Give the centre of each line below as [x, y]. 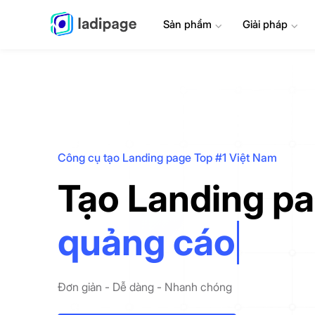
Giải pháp [265, 24]
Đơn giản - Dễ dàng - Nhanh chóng [145, 287]
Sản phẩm [189, 24]
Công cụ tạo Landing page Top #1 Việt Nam [167, 157]
